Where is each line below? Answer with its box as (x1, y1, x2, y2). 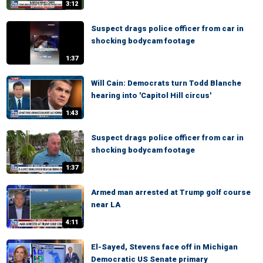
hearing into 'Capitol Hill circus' (91, 91, 211, 100)
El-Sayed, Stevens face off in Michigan (91, 242, 238, 251)
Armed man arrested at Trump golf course (91, 188, 251, 197)
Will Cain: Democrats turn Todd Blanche (91, 79, 241, 87)
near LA (91, 200, 120, 209)
